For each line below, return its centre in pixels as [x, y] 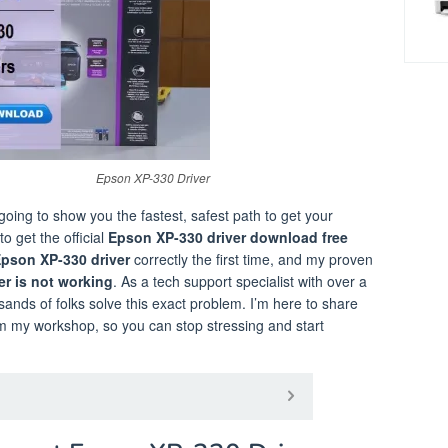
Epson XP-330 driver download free [228, 236]
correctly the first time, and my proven [251, 258]
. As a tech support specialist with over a [240, 280]
